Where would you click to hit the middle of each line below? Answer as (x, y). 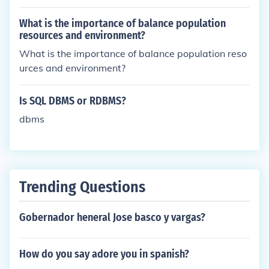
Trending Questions (82, 187)
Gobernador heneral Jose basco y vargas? (112, 217)
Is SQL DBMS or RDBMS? (73, 101)
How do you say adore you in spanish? (104, 254)
